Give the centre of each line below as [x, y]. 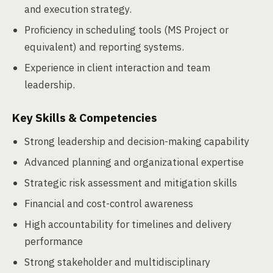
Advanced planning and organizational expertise [134, 162]
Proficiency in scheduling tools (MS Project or [126, 30]
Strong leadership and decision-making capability [137, 141]
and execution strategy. [78, 9]
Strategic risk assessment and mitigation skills [131, 183]
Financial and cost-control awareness [109, 204]
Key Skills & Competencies [85, 118]
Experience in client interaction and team [117, 68]
